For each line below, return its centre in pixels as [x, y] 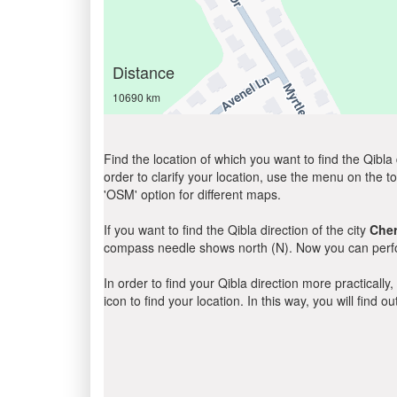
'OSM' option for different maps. [192, 194]
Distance [144, 72]
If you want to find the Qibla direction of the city [237, 230]
